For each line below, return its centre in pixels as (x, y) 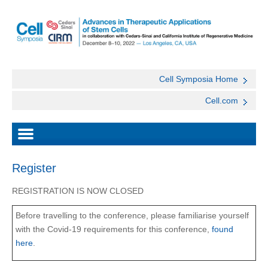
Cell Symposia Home (199, 79)
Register (34, 168)
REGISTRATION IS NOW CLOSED (78, 191)
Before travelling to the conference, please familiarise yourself (132, 216)
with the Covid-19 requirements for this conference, (112, 229)
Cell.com (222, 101)
